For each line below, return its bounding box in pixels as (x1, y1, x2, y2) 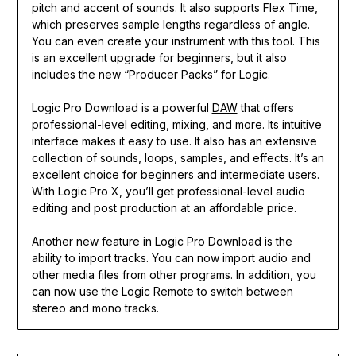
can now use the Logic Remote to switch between (31, 284, 293, 299)
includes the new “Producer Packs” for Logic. (31, 68, 270, 82)
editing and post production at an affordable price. (31, 201, 296, 215)
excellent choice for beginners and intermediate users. (31, 168, 319, 182)
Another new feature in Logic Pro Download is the (31, 234, 292, 249)
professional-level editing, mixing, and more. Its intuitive (31, 118, 322, 132)
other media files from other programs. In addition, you (31, 268, 316, 282)
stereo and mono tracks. (31, 301, 159, 315)
